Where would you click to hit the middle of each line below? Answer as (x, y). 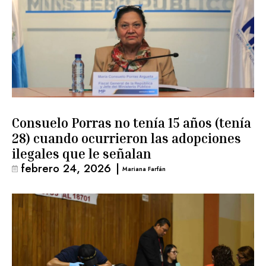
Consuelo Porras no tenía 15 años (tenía (132, 123)
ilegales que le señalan (82, 154)
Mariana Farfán (144, 169)
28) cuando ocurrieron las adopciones (126, 138)
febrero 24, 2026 (66, 168)
